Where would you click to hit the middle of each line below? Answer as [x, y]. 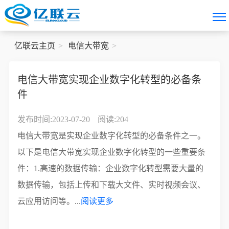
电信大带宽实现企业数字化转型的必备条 [110, 80]
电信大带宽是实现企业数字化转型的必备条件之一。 [112, 136]
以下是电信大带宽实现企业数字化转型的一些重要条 [112, 152]
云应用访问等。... [49, 201]
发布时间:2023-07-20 [54, 119]
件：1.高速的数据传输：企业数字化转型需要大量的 [111, 168]
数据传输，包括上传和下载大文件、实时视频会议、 [112, 185]
